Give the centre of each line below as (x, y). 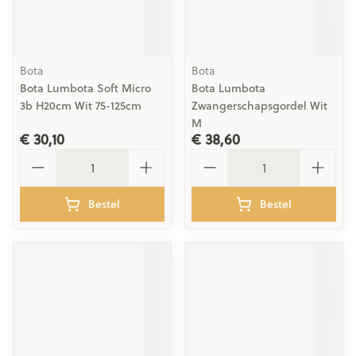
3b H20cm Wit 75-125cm (81, 106)
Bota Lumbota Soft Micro (85, 88)
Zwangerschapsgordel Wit (259, 106)
